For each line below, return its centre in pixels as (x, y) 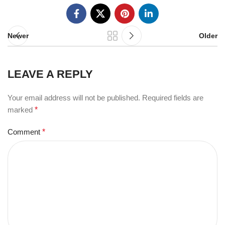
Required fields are (173, 98)
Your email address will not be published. (74, 98)
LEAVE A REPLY (50, 74)
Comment (25, 132)
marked (21, 110)
